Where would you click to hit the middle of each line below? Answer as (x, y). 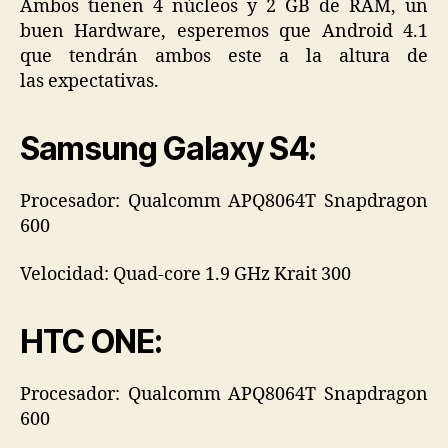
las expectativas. (89, 82)
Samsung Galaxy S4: (168, 149)
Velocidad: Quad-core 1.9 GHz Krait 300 (185, 274)
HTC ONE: (91, 341)
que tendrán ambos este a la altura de (224, 57)
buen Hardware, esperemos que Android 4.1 (224, 32)
